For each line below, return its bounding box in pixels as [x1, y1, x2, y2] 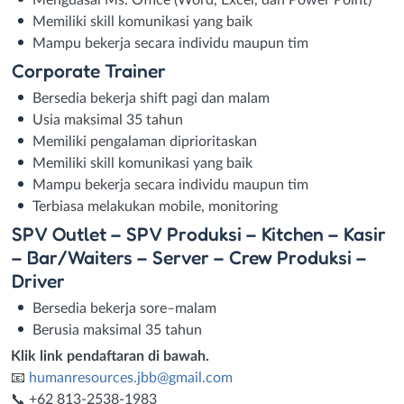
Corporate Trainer [11, 58, 166, 82]
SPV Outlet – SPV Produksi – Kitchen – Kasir [11, 221, 386, 245]
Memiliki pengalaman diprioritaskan [32, 133, 257, 149]
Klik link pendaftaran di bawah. [11, 348, 209, 363]
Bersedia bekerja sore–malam [32, 300, 216, 316]
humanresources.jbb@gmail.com [29, 370, 233, 385]
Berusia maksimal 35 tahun [32, 322, 202, 337]
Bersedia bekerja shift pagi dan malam [32, 90, 270, 106]
